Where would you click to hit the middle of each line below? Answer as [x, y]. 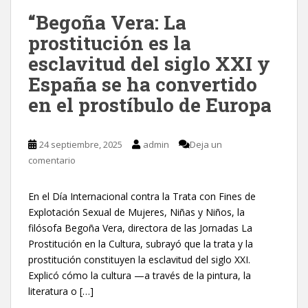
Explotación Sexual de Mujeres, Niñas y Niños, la [136, 212]
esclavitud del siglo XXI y [149, 63]
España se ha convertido [143, 84]
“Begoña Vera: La [107, 22]
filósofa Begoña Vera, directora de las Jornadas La [140, 228]
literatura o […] [61, 291]
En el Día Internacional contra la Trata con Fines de [142, 196]
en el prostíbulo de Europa [150, 104]
